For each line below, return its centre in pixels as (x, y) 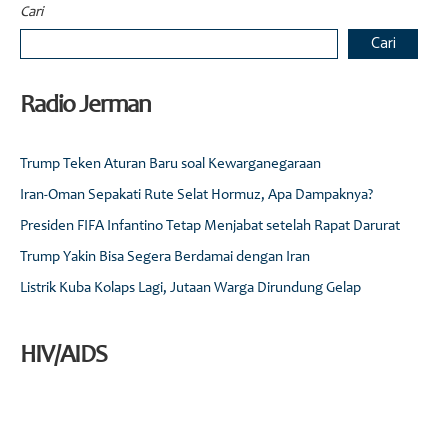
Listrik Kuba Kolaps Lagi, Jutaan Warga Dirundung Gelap (190, 289)
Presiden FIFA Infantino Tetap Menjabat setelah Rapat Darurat (210, 227)
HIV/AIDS (63, 357)
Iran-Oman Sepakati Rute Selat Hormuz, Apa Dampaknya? (196, 196)
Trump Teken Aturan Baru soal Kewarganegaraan (170, 165)
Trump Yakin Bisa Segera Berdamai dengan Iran (165, 258)
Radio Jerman (85, 107)
